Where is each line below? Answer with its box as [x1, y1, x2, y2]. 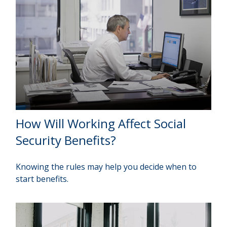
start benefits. [16, 173, 69, 185]
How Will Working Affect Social [16, 115, 186, 132]
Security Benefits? [16, 132, 117, 149]
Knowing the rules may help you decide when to [16, 161, 197, 173]
